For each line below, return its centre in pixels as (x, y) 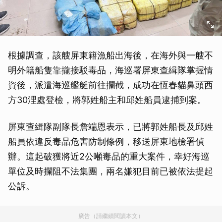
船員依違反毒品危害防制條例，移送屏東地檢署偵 (106, 141)
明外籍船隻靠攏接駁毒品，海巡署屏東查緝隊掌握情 (111, 70)
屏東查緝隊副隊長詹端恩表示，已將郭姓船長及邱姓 (111, 127)
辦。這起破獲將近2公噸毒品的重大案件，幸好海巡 (109, 156)
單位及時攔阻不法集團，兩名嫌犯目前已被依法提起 (111, 171)
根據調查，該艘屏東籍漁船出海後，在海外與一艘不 (111, 55)
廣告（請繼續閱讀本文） (111, 216)
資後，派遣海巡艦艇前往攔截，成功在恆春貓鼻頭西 (111, 85)
